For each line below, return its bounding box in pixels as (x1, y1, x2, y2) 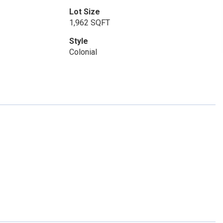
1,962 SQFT (69, 18, 110, 27)
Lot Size (69, 7, 100, 16)
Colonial (69, 47, 97, 57)
